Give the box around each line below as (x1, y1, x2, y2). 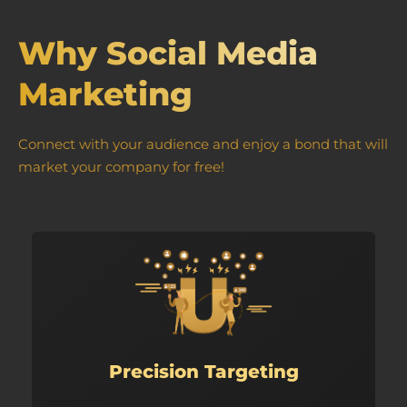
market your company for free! (18, 158, 224, 176)
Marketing (18, 74, 193, 114)
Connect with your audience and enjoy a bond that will (18, 135, 388, 154)
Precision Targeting (108, 361, 299, 383)
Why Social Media (18, 34, 318, 74)
